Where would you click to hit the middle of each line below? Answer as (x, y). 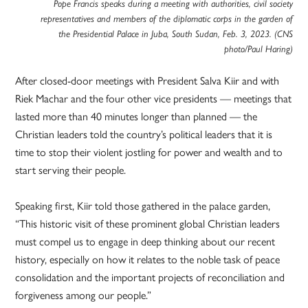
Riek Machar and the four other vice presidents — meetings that (154, 98)
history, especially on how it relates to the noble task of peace (148, 259)
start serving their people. (71, 170)
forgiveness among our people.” (84, 295)
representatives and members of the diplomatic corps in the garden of (166, 19)
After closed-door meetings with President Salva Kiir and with (147, 80)
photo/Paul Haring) (258, 49)
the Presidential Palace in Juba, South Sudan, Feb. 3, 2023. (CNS (175, 34)
